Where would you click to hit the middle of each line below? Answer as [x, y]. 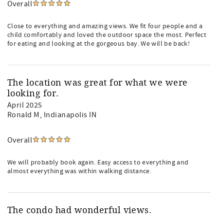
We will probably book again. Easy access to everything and [98, 163]
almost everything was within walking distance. [80, 171]
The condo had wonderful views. [80, 210]
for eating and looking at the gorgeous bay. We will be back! [99, 44]
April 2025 [25, 105]
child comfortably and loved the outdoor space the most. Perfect [107, 35]
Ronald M [24, 115]
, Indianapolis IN [68, 115]
